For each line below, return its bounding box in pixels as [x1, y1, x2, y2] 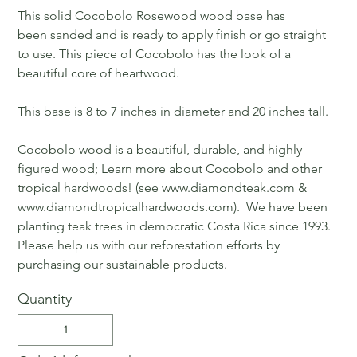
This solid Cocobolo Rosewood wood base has [18, 7, 286, 23]
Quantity [18, 289, 73, 308]
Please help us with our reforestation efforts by [18, 237, 280, 253]
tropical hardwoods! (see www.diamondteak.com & [18, 179, 308, 195]
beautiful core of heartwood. [18, 65, 180, 80]
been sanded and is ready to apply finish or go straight [18, 26, 327, 42]
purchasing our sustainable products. [18, 256, 231, 272]
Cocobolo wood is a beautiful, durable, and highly [18, 141, 303, 157]
